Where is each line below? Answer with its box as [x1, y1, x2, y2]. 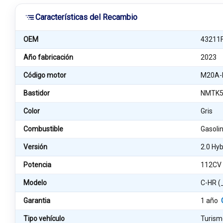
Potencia [23, 161, 51, 169]
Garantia [23, 197, 50, 205]
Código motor [23, 71, 66, 79]
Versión [23, 143, 47, 151]
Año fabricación [23, 53, 73, 61]
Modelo [23, 179, 47, 187]
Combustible [23, 125, 63, 133]
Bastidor [23, 89, 50, 97]
